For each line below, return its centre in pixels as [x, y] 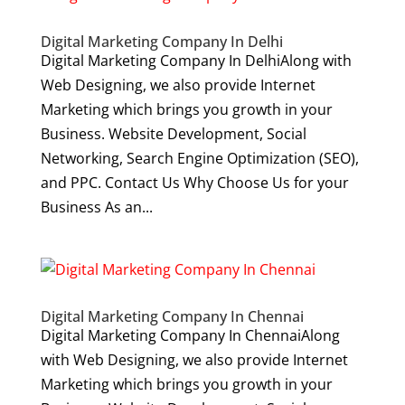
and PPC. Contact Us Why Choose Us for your [194, 183]
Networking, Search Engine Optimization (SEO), [199, 158]
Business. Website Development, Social [173, 134]
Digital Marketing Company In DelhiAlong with [196, 61]
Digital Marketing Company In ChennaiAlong [190, 335]
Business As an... [96, 207]
